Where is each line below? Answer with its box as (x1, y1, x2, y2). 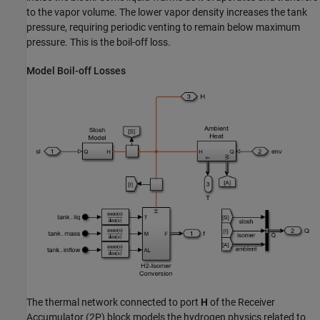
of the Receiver (208, 296, 275, 309)
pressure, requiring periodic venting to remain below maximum (26, 21, 300, 33)
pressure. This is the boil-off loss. (26, 36, 171, 48)
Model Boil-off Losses (26, 64, 126, 76)
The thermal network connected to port (26, 296, 201, 309)
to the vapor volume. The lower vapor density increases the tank (26, 6, 307, 18)
